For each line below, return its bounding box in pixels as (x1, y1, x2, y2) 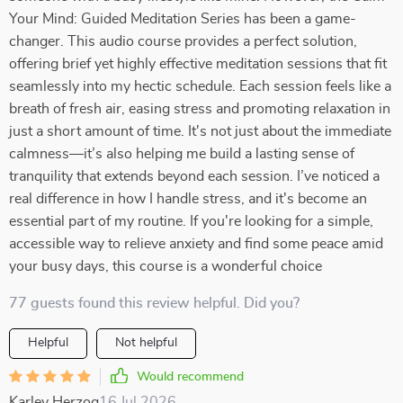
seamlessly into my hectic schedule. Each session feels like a (9, 79, 391, 94)
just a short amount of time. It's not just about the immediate (9, 124, 391, 139)
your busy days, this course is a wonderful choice (9, 259, 322, 273)
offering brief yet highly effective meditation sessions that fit (9, 57, 387, 71)
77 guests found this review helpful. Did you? (9, 296, 300, 310)
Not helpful (115, 336, 177, 349)
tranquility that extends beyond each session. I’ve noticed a (9, 169, 380, 184)
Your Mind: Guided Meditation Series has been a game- (9, 12, 356, 26)
